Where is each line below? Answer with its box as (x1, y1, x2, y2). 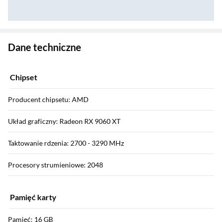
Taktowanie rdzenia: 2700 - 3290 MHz (8, 139, 124, 148)
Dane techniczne (8, 41, 81, 54)
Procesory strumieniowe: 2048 (8, 161, 103, 169)
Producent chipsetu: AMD (8, 95, 89, 104)
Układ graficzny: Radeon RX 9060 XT (8, 117, 120, 126)
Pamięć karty (10, 192, 56, 202)
